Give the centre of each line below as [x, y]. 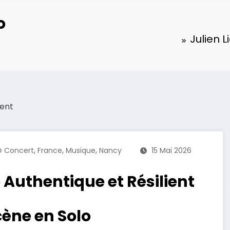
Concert [19, 151]
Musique [81, 151]
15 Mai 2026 [171, 151]
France [50, 151]
